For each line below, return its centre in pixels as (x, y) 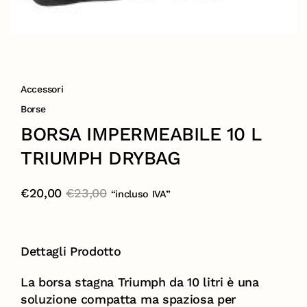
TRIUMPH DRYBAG (101, 158)
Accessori (42, 89)
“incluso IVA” (140, 194)
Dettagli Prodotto (71, 251)
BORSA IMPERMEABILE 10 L (141, 134)
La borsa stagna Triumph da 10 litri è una (140, 282)
